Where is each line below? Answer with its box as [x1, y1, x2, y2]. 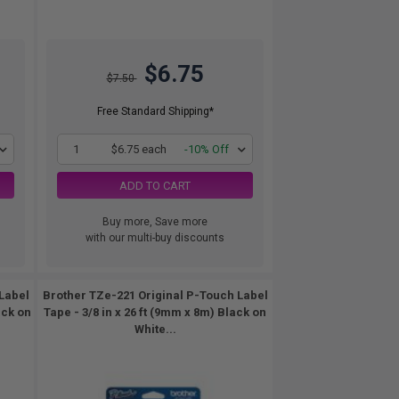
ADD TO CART [119, 178, 191, 192]
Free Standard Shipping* [96, 105, 214, 118]
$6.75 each [110, 142, 167, 156]
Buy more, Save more [102, 216, 208, 228]
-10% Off [184, 142, 229, 156]
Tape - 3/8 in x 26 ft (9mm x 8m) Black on [44, 305, 266, 319]
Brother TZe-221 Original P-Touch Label [42, 289, 268, 302]
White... [134, 322, 176, 336]
